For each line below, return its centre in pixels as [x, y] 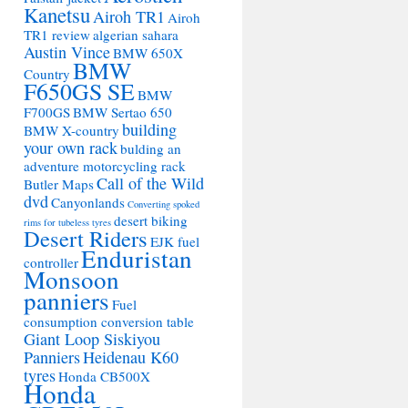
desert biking [151, 220]
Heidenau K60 [131, 357]
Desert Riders [86, 238]
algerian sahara [136, 35]
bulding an [151, 148]
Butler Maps [59, 184]
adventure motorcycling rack [105, 166]
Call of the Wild [150, 183]
